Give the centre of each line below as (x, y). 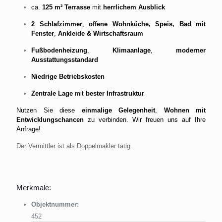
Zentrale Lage (52, 93)
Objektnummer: (55, 204)
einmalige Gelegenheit (118, 110)
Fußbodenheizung (59, 50)
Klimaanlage (132, 50)
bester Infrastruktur (115, 93)
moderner (191, 50)
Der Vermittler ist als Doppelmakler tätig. (74, 146)
